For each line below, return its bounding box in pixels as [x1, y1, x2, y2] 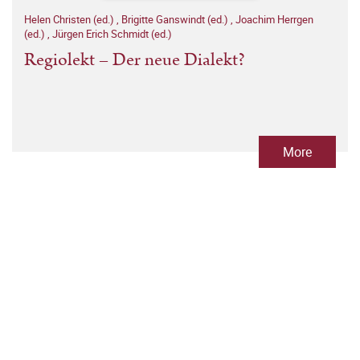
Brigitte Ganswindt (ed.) [121, 12, 231, 27]
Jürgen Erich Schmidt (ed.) [52, 27, 172, 42]
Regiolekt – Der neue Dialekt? [24, 47, 245, 74]
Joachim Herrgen [235, 12, 313, 27]
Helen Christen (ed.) [24, 12, 117, 27]
